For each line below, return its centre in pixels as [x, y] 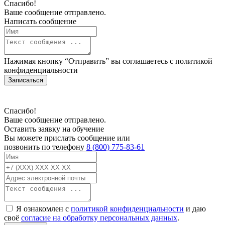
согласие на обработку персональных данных [99, 218]
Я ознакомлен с [43, 209]
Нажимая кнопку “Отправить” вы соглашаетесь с [90, 61]
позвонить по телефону [45, 147]
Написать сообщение [40, 22]
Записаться [26, 80]
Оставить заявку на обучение [54, 129]
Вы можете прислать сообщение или [67, 138]
